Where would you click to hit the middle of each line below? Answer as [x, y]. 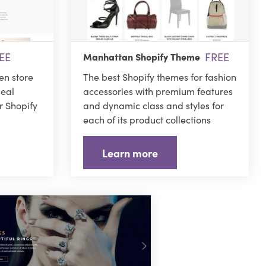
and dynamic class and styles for [153, 105]
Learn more [130, 153]
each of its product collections [147, 120]
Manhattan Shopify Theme [141, 57]
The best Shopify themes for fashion [159, 77]
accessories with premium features [158, 91]
